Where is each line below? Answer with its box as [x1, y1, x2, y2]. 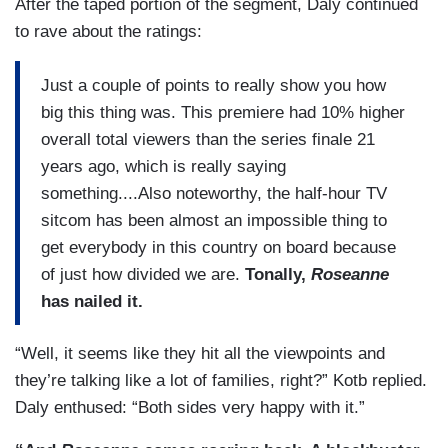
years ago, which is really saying [41, 156, 286, 176]
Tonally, [245, 264, 311, 284]
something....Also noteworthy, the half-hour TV [41, 183, 387, 203]
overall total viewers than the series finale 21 [41, 129, 375, 149]
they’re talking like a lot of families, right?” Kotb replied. [15, 371, 427, 391]
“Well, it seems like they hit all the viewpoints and [15, 344, 385, 364]
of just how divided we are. [41, 264, 245, 284]
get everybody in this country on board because [41, 237, 396, 257]
